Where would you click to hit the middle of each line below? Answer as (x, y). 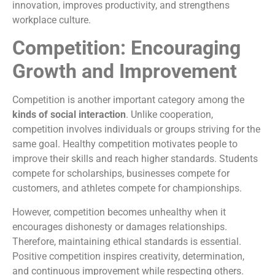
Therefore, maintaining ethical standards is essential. (127, 241)
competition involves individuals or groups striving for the (136, 130)
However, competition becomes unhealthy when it (119, 212)
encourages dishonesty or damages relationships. (120, 227)
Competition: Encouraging (126, 48)
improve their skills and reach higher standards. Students (135, 159)
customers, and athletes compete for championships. (127, 188)
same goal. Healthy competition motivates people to (125, 144)
